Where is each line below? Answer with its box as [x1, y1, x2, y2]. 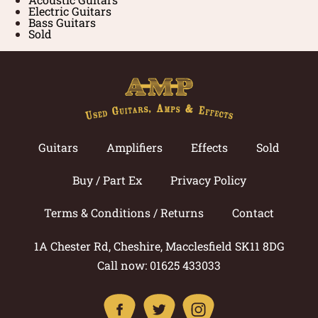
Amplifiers [106, 140, 163, 155]
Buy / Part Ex [72, 172, 142, 188]
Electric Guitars [28, 4, 111, 19]
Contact [232, 205, 274, 221]
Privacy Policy [170, 172, 246, 188]
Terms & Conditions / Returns [44, 205, 204, 221]
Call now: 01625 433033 [97, 257, 221, 273]
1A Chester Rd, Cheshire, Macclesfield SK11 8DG [33, 238, 285, 254]
